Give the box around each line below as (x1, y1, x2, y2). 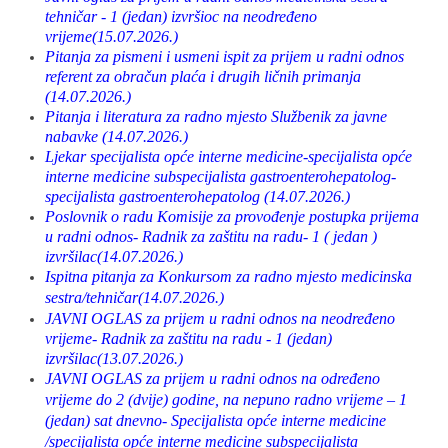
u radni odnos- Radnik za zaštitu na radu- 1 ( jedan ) (45, 228, 377, 245)
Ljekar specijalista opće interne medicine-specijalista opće (45, 148, 412, 165)
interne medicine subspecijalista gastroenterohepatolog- (45, 168, 396, 185)
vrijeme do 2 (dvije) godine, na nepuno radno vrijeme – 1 (45, 391, 407, 408)
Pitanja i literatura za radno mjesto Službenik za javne (45, 108, 387, 125)
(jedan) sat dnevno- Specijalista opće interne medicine (45, 412, 386, 429)
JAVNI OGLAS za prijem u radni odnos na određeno (45, 370, 380, 387)
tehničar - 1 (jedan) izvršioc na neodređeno (45, 8, 317, 25)
